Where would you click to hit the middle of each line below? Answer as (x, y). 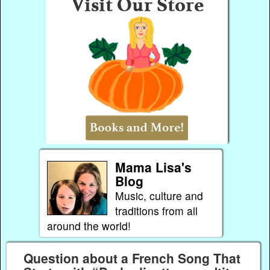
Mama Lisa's (153, 167)
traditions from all (156, 210)
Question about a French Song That (132, 258)
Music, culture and (159, 195)
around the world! (89, 225)
